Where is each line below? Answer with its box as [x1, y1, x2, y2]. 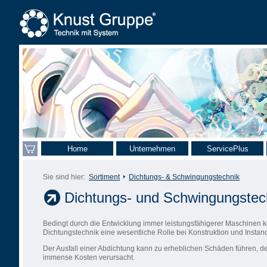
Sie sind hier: [43, 173, 85, 181]
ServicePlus [206, 144, 249, 153]
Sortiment [89, 173, 120, 181]
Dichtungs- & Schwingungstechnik [129, 173, 240, 181]
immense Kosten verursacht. [43, 253, 135, 262]
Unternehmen [129, 144, 175, 153]
